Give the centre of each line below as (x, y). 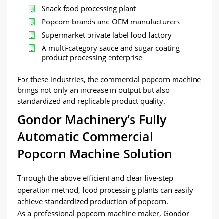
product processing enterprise (92, 57)
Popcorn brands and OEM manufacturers (111, 22)
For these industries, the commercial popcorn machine (109, 79)
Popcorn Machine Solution (95, 153)
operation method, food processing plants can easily (105, 190)
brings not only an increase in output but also (93, 90)
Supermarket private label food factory (107, 35)
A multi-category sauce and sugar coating (111, 48)
